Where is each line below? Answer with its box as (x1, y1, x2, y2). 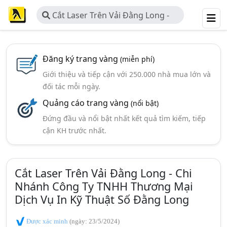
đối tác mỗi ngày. (42, 82, 100, 91)
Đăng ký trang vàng (42, 53, 120, 64)
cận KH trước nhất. (42, 126, 106, 135)
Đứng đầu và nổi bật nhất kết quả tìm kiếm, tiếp (42, 113, 206, 123)
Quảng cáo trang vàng (42, 97, 131, 108)
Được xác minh (25, 217, 69, 225)
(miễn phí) (120, 54, 155, 64)
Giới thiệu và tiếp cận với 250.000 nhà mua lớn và (42, 69, 211, 79)
